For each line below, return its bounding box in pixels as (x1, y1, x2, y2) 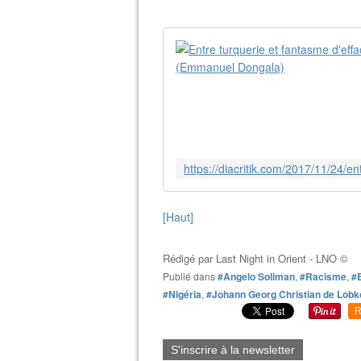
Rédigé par (163, 251, 216, 266)
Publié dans (169, 269, 215, 283)
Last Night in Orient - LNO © (216, 251, 348, 266)
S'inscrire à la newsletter (171, 343, 295, 356)
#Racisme (300, 269, 346, 284)
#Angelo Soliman (218, 269, 295, 284)
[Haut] (163, 209, 193, 225)
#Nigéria (163, 287, 201, 301)
